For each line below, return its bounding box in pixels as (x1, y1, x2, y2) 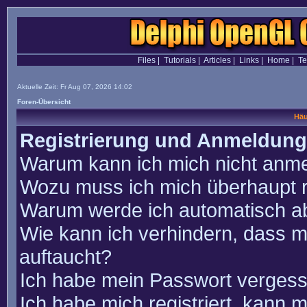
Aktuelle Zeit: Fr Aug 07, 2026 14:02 (17, 83, 132, 90)
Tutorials (163, 56, 196, 65)
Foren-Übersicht (17, 98, 71, 106)
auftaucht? (19, 245, 112, 268)
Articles (203, 56, 231, 65)
